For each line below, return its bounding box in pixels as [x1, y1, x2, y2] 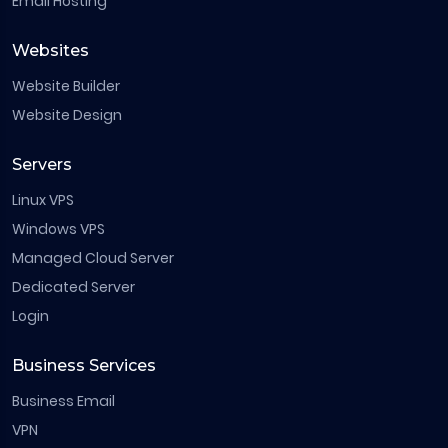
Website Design [12, 105, 122, 125]
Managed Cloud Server [12, 248, 174, 268]
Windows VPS [12, 219, 105, 239]
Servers [12, 155, 72, 174]
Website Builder [12, 76, 120, 96]
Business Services [12, 356, 156, 375]
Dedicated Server [12, 277, 135, 297]
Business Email [12, 391, 115, 411]
